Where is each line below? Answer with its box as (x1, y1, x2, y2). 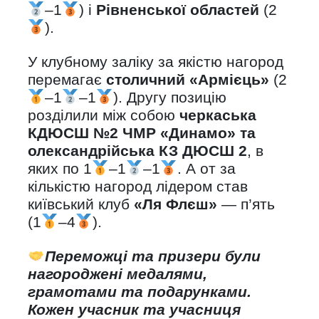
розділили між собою (28, 107, 179, 124)
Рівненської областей (95, 1, 263, 19)
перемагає (28, 71, 106, 88)
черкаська (179, 107, 256, 124)
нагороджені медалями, (28, 266, 207, 283)
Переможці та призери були (44, 248, 261, 265)
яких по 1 (28, 160, 92, 177)
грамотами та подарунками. (28, 283, 251, 300)
